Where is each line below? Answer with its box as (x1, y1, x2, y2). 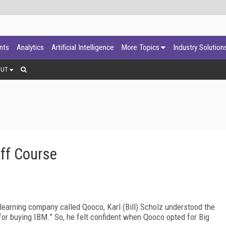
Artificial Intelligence (51, 43, 114, 52)
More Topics (122, 43, 159, 52)
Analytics (17, 43, 44, 52)
